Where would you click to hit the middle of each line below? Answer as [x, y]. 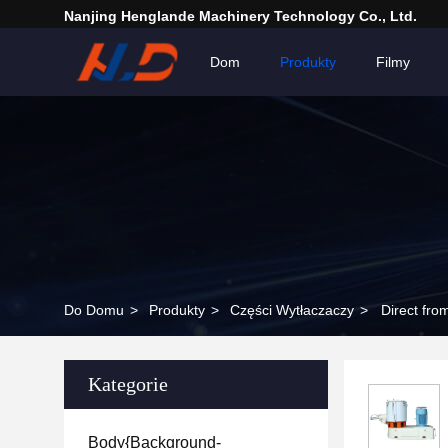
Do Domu [94, 310]
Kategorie [128, 384]
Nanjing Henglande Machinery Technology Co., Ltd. [240, 16]
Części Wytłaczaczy [292, 310]
